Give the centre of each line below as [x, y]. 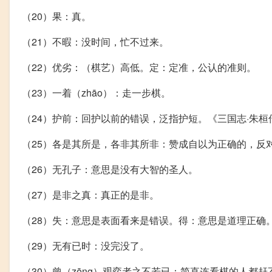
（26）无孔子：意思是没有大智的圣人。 [110, 169]
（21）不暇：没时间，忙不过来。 [95, 42]
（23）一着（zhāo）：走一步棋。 [96, 93]
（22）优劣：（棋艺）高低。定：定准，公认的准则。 [139, 67]
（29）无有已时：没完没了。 [86, 246]
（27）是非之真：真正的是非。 [90, 195]
